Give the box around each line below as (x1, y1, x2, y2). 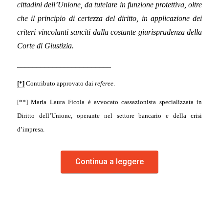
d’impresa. (17, 126, 44, 133)
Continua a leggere (75, 157, 144, 166)
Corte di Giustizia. (17, 42, 74, 50)
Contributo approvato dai (24, 80, 95, 87)
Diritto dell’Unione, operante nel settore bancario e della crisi (17, 112, 202, 119)
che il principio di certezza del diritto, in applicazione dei (17, 14, 202, 22)
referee (95, 80, 113, 87)
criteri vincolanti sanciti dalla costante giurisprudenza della (17, 28, 202, 36)
